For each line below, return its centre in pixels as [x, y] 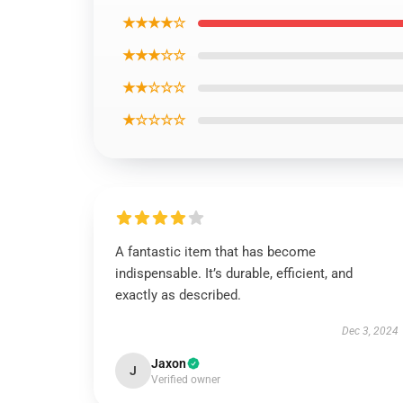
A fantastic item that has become [215, 252]
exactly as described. [178, 295]
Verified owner [186, 380]
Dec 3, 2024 [370, 331]
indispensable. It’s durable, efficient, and [234, 273]
